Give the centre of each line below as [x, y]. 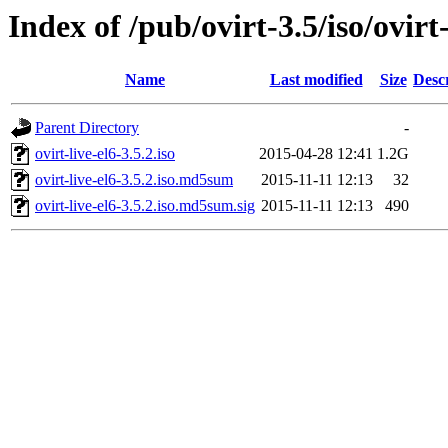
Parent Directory [87, 128]
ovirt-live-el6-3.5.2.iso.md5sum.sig [145, 206]
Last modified [316, 80]
